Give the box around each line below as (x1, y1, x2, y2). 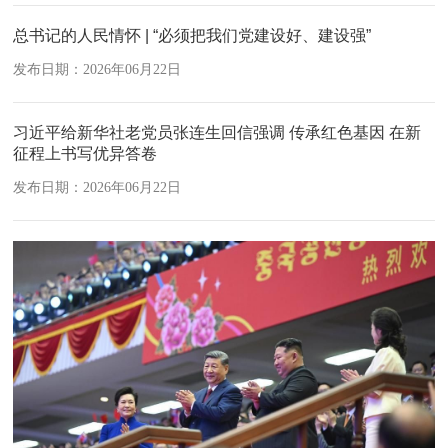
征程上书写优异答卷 (13, 145, 158, 163)
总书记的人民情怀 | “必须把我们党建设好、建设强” (13, 27, 372, 45)
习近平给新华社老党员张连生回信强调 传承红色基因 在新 (13, 124, 422, 142)
